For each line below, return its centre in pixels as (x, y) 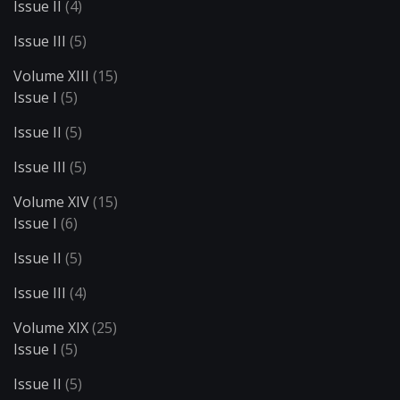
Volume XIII (51, 76)
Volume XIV (51, 202)
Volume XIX (51, 328)
